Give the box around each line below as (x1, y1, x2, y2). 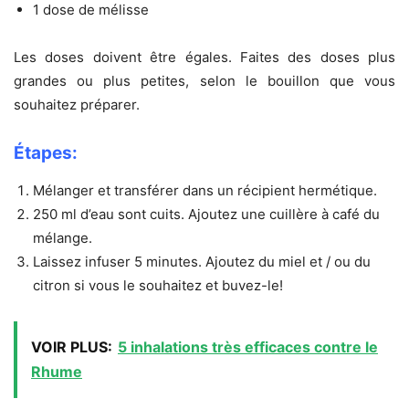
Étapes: (14, 142, 78, 164)
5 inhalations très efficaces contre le (118, 338, 378, 357)
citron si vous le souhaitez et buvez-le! (33, 277, 283, 295)
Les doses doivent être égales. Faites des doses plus (14, 48, 395, 67)
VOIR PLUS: (31, 338, 112, 357)
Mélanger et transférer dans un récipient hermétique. (33, 182, 377, 200)
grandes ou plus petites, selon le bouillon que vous (14, 72, 395, 90)
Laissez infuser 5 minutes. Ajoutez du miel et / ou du (33, 253, 371, 271)
